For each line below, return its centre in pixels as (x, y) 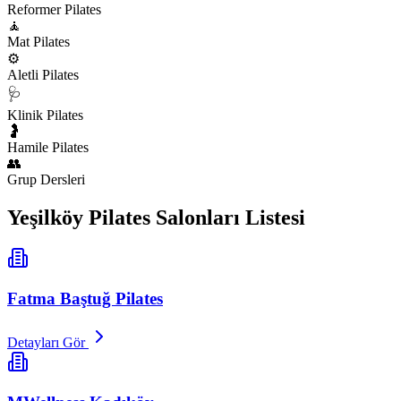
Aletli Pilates (43, 74)
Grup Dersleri (46, 179)
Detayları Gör (48, 342)
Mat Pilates (38, 41)
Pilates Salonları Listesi (194, 217)
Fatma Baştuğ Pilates (85, 299)
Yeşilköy (45, 217)
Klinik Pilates (45, 115)
